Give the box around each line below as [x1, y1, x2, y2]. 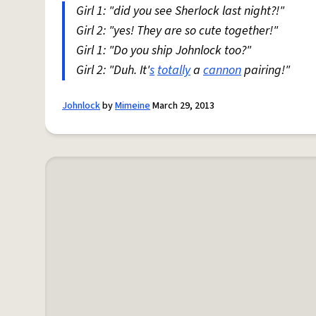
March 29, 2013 [150, 99, 214, 114]
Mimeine [115, 99, 150, 114]
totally [157, 61, 190, 80]
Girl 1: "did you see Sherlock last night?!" [76, 2, 284, 20]
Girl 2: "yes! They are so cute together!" [76, 22, 278, 40]
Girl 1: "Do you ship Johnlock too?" [76, 42, 251, 60]
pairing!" [241, 61, 290, 80]
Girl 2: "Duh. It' [76, 61, 150, 80]
